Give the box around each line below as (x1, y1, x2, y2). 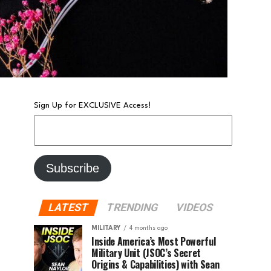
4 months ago (129, 225, 168, 231)
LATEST (47, 201, 90, 214)
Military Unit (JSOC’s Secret (91, 246, 201, 260)
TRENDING (105, 201, 160, 214)
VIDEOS (174, 201, 215, 214)
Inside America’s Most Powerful (91, 234, 216, 249)
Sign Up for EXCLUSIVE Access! (34, 102, 151, 109)
